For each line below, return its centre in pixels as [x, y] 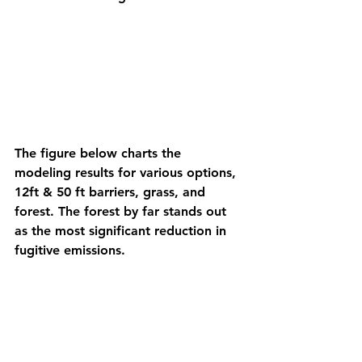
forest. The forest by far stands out [122, 211]
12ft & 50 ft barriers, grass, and [112, 192]
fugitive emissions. [72, 250]
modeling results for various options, [127, 172]
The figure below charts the [100, 153]
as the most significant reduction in [122, 230]
